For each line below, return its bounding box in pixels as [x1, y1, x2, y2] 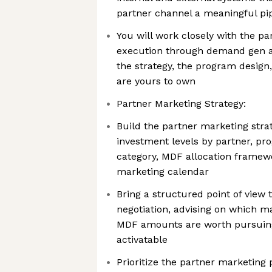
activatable [117, 234, 168, 245]
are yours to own [117, 75, 195, 87]
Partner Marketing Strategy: [117, 98, 246, 109]
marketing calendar [117, 166, 209, 177]
